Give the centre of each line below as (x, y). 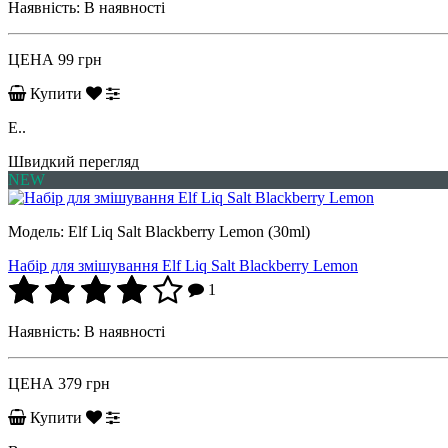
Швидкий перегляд (73, 161)
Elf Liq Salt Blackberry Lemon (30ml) (189, 231)
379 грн (84, 383)
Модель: (38, 231)
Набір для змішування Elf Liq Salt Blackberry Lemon (183, 265)
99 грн (80, 59)
